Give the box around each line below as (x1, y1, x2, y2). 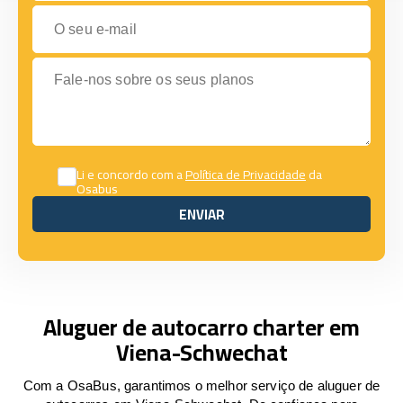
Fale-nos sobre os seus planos (31, 58, 228, 73)
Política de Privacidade (185, 163, 306, 186)
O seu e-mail (31, 5, 112, 21)
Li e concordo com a (76, 163, 185, 186)
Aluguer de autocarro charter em (43, 306, 360, 348)
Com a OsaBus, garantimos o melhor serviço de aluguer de (22, 378, 381, 393)
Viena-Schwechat (115, 331, 288, 373)
